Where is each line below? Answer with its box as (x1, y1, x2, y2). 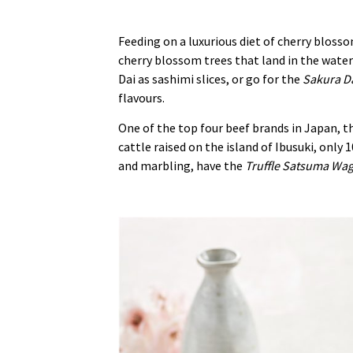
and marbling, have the (118, 158, 245, 174)
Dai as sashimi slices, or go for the (118, 70, 303, 87)
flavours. (118, 89, 165, 106)
